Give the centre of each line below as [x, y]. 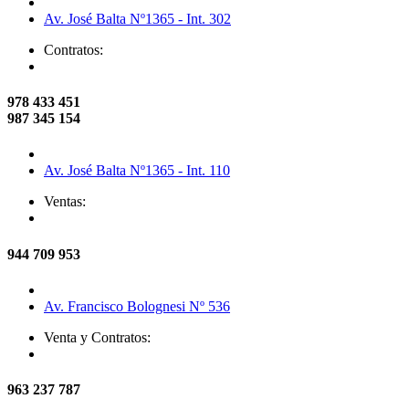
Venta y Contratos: [97, 337]
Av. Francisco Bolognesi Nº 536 [137, 306]
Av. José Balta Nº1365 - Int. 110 [137, 171]
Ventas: [65, 202]
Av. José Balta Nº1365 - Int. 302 [137, 18]
